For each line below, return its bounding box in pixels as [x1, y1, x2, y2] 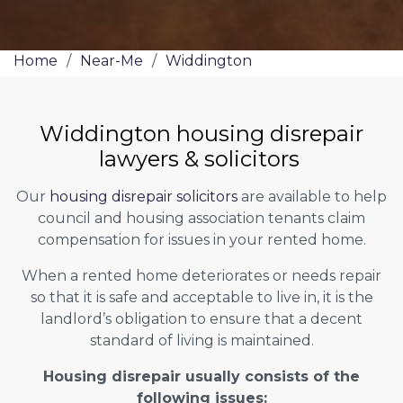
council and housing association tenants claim [38, 209, 365, 227]
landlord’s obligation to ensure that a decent [40, 309, 363, 327]
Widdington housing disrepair [40, 120, 363, 147]
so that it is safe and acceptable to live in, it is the [30, 288, 373, 306]
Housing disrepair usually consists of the [43, 367, 360, 385]
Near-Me [80, 51, 143, 69]
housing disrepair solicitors [49, 187, 237, 205]
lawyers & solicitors [98, 145, 305, 172]
